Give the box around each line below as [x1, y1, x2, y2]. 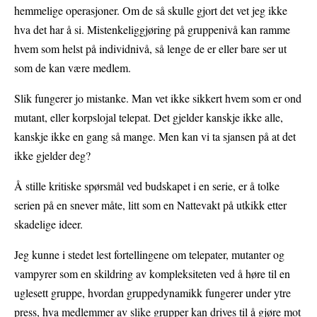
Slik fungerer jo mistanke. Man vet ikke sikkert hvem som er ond [14, 91, 301, 106]
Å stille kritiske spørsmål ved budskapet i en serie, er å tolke [14, 178, 279, 194]
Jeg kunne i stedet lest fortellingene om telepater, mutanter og [14, 247, 284, 263]
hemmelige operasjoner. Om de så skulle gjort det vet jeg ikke [14, 3, 287, 18]
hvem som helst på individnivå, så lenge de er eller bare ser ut [14, 41, 287, 57]
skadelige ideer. [14, 217, 83, 232]
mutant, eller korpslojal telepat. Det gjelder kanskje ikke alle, [14, 110, 283, 125]
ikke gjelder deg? [14, 148, 91, 163]
